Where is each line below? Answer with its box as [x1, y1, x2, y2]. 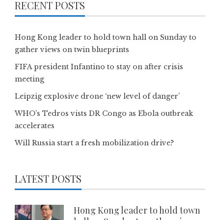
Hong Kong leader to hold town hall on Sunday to [15, 32, 196, 42]
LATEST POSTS [15, 171, 82, 185]
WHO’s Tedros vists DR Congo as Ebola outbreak [15, 109, 193, 118]
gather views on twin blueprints [15, 45, 129, 54]
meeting [15, 74, 44, 83]
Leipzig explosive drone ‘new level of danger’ [15, 91, 180, 101]
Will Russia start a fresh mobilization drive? [15, 138, 174, 147]
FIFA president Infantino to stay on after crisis [15, 62, 183, 71]
